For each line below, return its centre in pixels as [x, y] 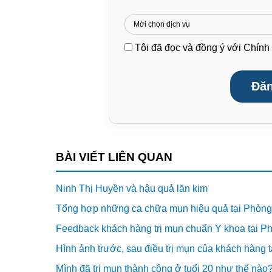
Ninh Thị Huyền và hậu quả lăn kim [132, 188]
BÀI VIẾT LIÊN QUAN [114, 157]
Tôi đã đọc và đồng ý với [189, 47]
